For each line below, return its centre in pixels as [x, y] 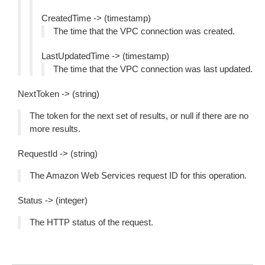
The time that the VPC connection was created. [144, 31]
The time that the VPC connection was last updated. [153, 69]
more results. [55, 129]
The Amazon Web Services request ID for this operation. [138, 175]
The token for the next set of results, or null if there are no [139, 116]
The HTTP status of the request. [91, 222]
